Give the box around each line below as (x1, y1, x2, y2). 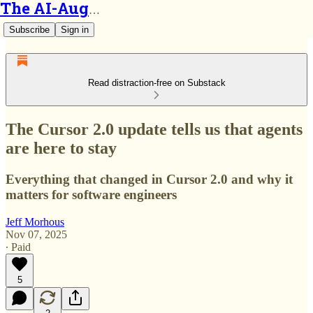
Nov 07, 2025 (6, 228, 67, 240)
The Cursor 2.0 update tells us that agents (6, 119, 303, 138)
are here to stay (6, 138, 117, 157)
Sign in (61, 24, 89, 35)
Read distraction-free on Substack (87, 78, 226, 88)
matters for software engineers (6, 187, 177, 202)
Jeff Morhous (6, 215, 64, 228)
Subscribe (9, 24, 50, 35)
